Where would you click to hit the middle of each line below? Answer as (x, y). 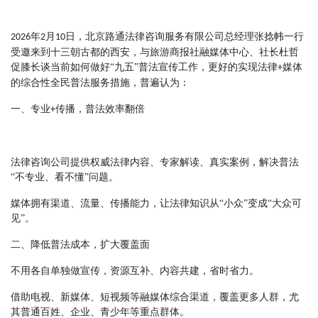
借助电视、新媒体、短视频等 (75, 297)
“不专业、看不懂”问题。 (65, 177)
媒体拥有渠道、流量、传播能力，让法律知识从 (115, 203)
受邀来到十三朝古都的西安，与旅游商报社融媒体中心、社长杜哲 (155, 52)
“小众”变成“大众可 (261, 203)
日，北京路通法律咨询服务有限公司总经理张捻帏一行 (185, 36)
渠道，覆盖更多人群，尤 (244, 297)
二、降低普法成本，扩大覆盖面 (80, 244)
